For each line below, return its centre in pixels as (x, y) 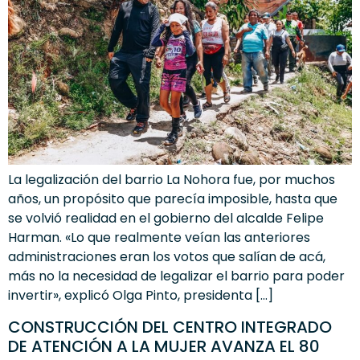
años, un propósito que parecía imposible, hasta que (173, 199)
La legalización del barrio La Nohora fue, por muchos (172, 180)
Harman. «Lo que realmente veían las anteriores (159, 238)
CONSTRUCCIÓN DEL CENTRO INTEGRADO (170, 327)
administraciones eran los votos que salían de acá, (167, 257)
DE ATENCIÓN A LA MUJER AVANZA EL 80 (164, 346)
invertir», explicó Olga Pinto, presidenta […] (141, 296)
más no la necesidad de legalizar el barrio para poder (176, 276)
